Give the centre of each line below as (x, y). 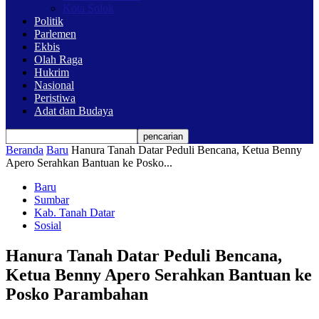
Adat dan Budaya (74, 110)
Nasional (54, 85)
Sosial (48, 225)
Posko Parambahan (77, 294)
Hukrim (52, 72)
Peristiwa (55, 98)
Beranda (25, 150)
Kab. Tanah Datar (74, 212)
